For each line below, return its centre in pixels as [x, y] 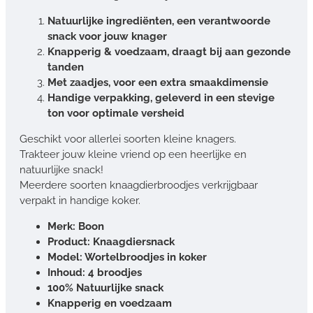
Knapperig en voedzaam [110, 303]
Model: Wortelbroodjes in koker [127, 257]
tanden [66, 67]
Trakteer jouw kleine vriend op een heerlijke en [133, 154]
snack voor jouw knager [107, 36]
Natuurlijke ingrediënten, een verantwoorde [159, 21]
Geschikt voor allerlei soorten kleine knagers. [128, 139]
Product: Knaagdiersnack [111, 241]
